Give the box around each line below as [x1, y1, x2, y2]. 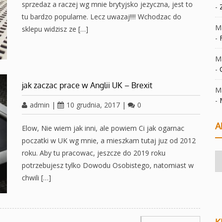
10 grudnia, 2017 [66, 100, 120, 110]
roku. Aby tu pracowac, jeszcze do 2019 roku [22, 148, 166, 158]
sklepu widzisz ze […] [22, 24, 88, 34]
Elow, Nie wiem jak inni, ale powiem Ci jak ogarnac [22, 123, 184, 133]
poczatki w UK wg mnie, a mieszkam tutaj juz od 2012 [22, 136, 196, 146]
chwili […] [22, 173, 51, 183]
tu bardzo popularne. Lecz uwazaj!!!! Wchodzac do [22, 12, 181, 22]
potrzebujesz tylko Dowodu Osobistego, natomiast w [22, 161, 194, 170]
